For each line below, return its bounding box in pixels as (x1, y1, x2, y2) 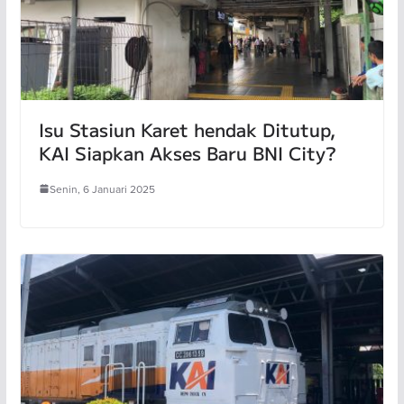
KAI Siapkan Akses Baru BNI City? (38, 139, 336, 166)
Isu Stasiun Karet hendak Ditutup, (38, 115, 335, 142)
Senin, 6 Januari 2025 (49, 180, 155, 197)
